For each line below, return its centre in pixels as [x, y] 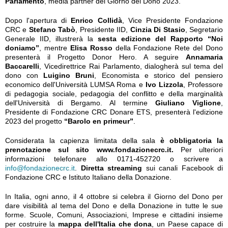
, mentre [55, 48]
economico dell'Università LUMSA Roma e [75, 84]
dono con [24, 75]
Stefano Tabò [52, 30]
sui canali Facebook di [182, 168]
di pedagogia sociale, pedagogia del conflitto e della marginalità [114, 94]
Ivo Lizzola [164, 84]
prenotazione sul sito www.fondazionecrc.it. [89, 150]
